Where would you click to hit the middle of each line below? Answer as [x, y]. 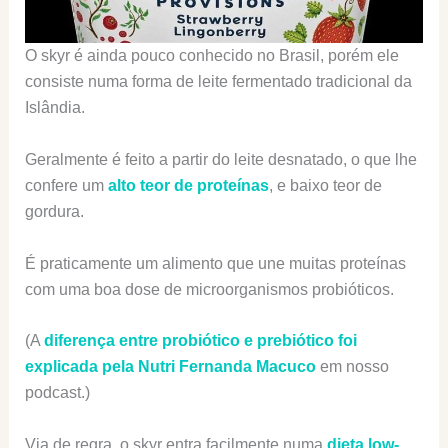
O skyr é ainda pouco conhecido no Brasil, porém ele [211, 56]
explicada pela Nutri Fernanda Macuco [170, 367]
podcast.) [57, 393]
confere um [66, 185]
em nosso [352, 367]
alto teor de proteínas [188, 185]
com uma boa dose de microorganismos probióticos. [209, 289]
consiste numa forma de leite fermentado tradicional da [218, 82]
